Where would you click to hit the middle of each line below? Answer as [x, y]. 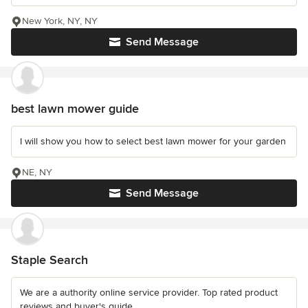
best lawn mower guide [75, 109]
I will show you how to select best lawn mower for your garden [153, 142]
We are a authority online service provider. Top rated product [149, 293]
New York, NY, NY [60, 21]
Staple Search [49, 260]
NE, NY [37, 173]
